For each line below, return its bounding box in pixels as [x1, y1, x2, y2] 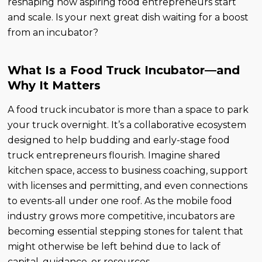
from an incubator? [8, 27, 99, 39]
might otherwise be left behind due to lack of [8, 241, 221, 253]
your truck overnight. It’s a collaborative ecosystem [8, 119, 247, 131]
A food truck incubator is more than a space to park [8, 104, 249, 116]
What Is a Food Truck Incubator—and [8, 63, 240, 78]
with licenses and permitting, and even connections [8, 180, 248, 192]
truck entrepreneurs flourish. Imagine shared [8, 150, 221, 161]
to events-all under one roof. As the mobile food [8, 195, 233, 207]
